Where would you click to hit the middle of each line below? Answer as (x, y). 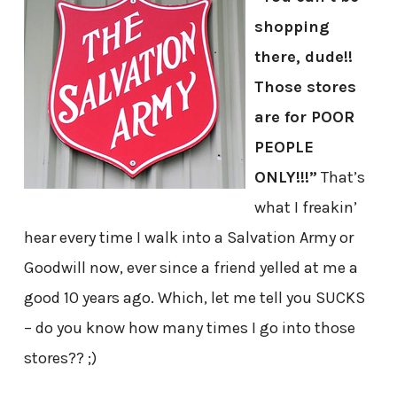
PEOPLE (284, 148)
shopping (292, 27)
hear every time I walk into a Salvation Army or (188, 238)
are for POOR (304, 117)
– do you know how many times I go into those (189, 328)
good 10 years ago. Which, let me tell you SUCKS (194, 298)
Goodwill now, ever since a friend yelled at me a (191, 268)
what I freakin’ (305, 208)
